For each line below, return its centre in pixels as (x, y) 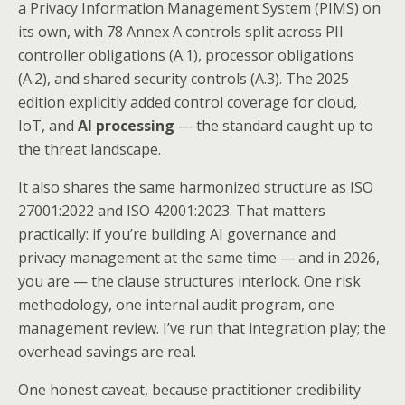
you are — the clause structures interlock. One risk (189, 282)
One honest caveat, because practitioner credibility (189, 390)
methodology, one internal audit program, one (176, 305)
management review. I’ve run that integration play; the (202, 329)
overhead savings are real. (107, 352)
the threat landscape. (89, 150)
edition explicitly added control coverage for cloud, (188, 103)
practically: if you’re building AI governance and (177, 235)
